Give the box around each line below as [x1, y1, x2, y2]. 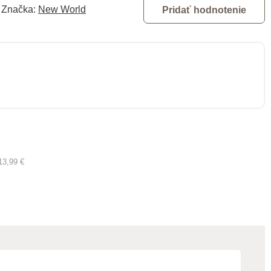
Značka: [1, 4, 38, 15]
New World [38, 4, 86, 15]
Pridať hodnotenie [162, 5, 246, 15]
